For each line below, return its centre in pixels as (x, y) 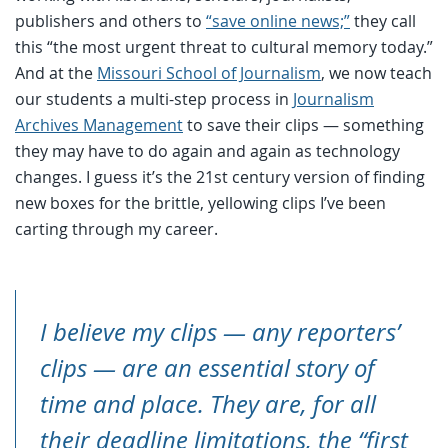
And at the (56, 72)
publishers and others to (110, 20)
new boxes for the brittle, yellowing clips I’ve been (200, 202)
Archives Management (99, 124)
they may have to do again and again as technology (207, 150)
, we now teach (376, 72)
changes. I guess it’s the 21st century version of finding (220, 176)
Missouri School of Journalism (209, 72)
